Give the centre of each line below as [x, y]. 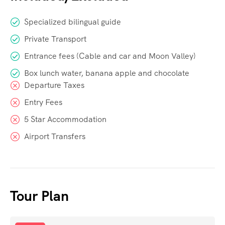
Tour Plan [39, 196]
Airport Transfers [55, 137]
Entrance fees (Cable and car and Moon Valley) [110, 56]
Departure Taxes [54, 85]
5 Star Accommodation [65, 120]
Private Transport [55, 39]
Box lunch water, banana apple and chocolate [107, 73]
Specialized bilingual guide [73, 22]
